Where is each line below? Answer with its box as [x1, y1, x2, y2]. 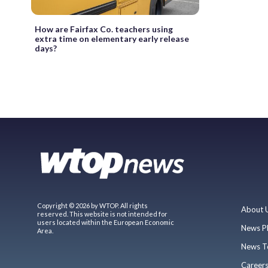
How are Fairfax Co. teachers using [35, 23, 173, 34]
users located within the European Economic [37, 218, 174, 226]
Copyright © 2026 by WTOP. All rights [37, 201, 148, 209]
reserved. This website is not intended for [37, 209, 167, 218]
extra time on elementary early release [35, 33, 189, 44]
